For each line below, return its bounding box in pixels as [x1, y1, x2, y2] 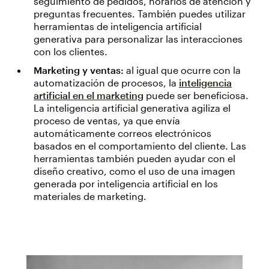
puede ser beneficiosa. [144, 89, 249, 101]
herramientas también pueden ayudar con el [34, 153, 235, 164]
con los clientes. [34, 46, 107, 57]
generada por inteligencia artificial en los [34, 178, 218, 189]
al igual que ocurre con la [124, 64, 241, 76]
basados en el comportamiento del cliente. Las [34, 140, 246, 151]
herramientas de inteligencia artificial [34, 20, 202, 32]
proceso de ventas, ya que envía [34, 115, 180, 126]
